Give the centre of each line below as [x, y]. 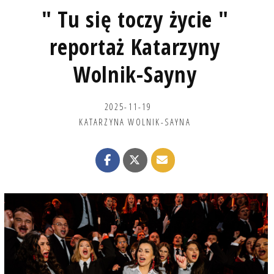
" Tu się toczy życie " [135, 19]
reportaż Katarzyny [135, 46]
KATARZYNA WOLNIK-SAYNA [135, 121]
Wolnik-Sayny [135, 74]
